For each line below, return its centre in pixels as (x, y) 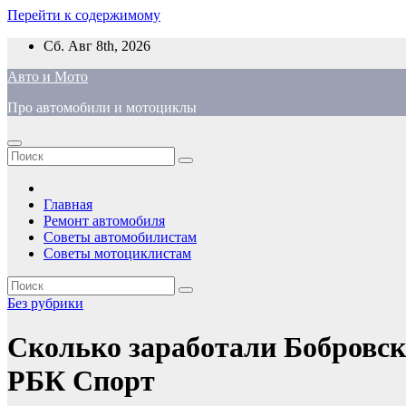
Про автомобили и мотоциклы (102, 107)
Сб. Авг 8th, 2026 (97, 46)
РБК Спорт (81, 381)
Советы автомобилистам (120, 237)
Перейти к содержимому (84, 15)
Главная (68, 204)
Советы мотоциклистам (117, 253)
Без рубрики (45, 303)
